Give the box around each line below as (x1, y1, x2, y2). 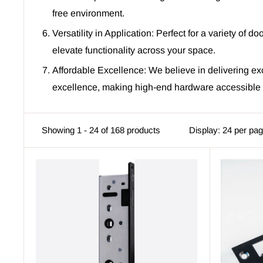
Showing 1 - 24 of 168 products (42, 124, 160, 135)
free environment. (52, 8, 124, 18)
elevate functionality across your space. (52, 45, 215, 55)
